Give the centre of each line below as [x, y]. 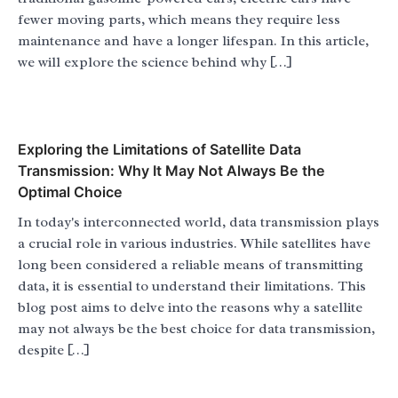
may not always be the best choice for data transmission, [196, 329]
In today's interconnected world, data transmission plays [199, 223]
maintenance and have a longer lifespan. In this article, [193, 41]
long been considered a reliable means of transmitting [191, 265]
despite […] [54, 350]
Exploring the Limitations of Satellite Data [159, 150]
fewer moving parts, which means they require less [179, 20]
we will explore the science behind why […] [155, 63]
